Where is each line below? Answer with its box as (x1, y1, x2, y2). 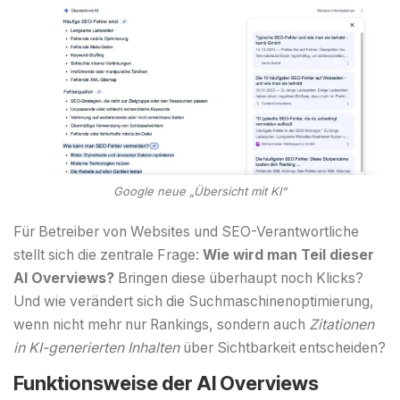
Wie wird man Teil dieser (203, 246, 374, 263)
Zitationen (309, 315, 374, 333)
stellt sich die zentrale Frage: (13, 246, 203, 263)
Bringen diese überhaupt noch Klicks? (114, 269, 363, 287)
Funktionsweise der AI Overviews (13, 371, 319, 395)
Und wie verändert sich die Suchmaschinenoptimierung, (13, 292, 374, 310)
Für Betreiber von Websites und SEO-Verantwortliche (13, 222, 359, 240)
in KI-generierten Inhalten (13, 338, 179, 356)
